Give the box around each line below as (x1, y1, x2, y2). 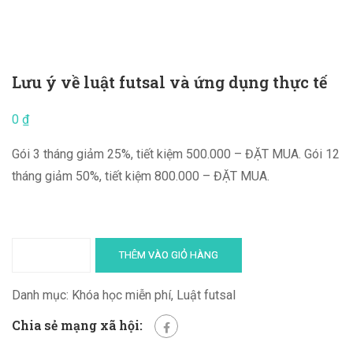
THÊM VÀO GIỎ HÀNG (119, 248, 218, 261)
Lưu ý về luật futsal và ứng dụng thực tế (12, 71, 327, 92)
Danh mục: (12, 287, 72, 303)
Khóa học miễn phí (72, 287, 171, 303)
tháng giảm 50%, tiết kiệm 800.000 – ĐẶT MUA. (12, 168, 269, 184)
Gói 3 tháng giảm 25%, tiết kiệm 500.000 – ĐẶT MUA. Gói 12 (12, 146, 340, 162)
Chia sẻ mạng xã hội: (12, 316, 143, 333)
